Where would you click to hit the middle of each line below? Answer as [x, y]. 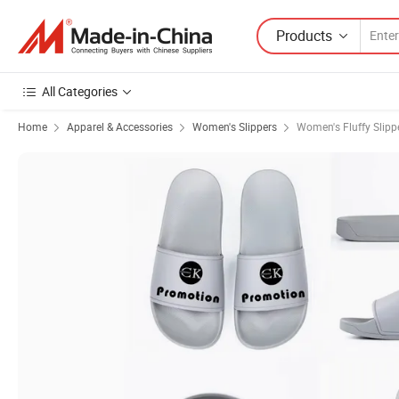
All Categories [80, 91]
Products [304, 35]
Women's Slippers [235, 126]
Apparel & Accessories [120, 126]
